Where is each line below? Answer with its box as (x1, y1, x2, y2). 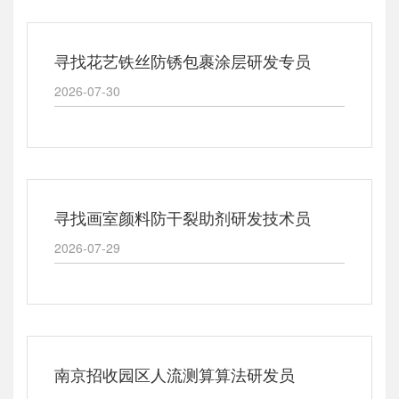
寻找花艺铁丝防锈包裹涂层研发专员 (54, 49, 311, 72)
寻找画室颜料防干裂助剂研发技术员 (54, 206, 311, 229)
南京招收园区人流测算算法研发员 (54, 362, 295, 386)
